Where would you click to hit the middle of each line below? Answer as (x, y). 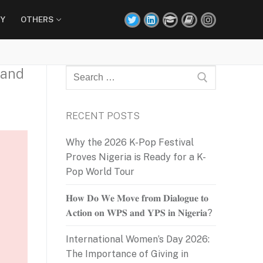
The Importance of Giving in (127, 254)
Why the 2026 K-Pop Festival (130, 142)
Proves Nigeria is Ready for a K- (136, 157)
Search (81, 72)
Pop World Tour (100, 171)
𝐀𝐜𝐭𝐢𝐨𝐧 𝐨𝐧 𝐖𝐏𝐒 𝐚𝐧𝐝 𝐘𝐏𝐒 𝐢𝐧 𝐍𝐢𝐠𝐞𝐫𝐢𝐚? (139, 213)
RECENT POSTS (103, 116)
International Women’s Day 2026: (138, 239)
